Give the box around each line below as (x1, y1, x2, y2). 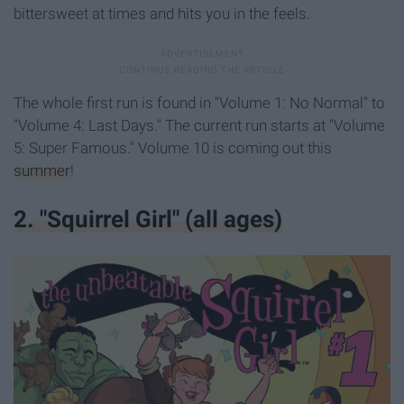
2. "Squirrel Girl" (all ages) (14, 205, 282, 233)
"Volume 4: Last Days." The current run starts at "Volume (14, 116, 385, 135)
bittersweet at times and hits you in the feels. (14, 5, 310, 23)
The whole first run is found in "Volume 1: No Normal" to (14, 94, 385, 113)
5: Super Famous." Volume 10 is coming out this (14, 139, 332, 158)
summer (14, 161, 70, 180)
